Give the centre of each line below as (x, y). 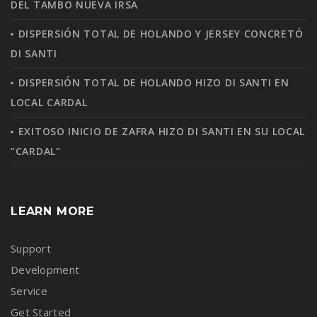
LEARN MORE (52, 212)
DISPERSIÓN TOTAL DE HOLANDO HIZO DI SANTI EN (154, 83)
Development (45, 270)
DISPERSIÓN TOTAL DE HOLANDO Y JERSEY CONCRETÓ (161, 34)
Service (29, 291)
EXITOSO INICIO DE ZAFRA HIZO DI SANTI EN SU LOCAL (162, 132)
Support (31, 249)
